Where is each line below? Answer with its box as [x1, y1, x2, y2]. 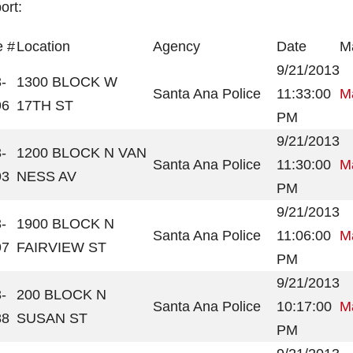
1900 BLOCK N [17, 216, 114, 232]
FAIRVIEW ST [17, 240, 106, 255]
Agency [153, 39, 200, 54]
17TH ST [17, 98, 73, 113]
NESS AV [17, 169, 76, 184]
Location [17, 39, 70, 54]
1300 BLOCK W [17, 74, 117, 90]
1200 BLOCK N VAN [17, 145, 147, 161]
